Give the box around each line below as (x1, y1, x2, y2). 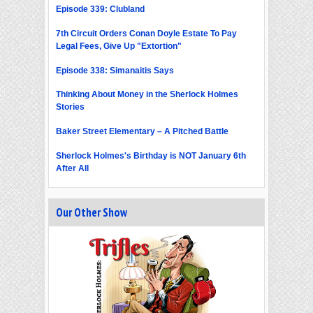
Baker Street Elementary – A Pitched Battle (56, 126, 228, 137)
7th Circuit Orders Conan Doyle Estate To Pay (56, 28, 237, 38)
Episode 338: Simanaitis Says (56, 65, 174, 75)
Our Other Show (56, 205, 127, 221)
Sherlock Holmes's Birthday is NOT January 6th (56, 150, 246, 161)
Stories (56, 102, 85, 112)
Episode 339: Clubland (56, 4, 145, 15)
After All (56, 163, 89, 173)
